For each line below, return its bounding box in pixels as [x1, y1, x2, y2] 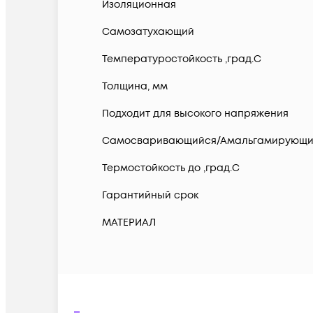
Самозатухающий [102, 25, 194, 39]
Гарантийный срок [102, 189, 198, 203]
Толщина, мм [102, 80, 168, 94]
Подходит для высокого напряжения [102, 107, 289, 121]
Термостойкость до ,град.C [102, 161, 240, 175]
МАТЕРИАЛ [102, 216, 156, 230]
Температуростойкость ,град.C [102, 52, 261, 66]
